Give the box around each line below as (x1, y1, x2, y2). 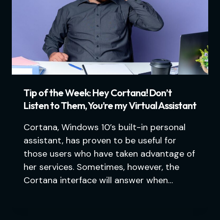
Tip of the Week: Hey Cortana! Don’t (24, 86, 172, 99)
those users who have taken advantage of (24, 148, 195, 160)
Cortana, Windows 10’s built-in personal (24, 121, 186, 134)
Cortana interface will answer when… (24, 174, 173, 187)
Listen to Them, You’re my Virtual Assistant (24, 99, 196, 112)
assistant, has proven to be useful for (24, 135, 176, 147)
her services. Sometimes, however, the (24, 161, 179, 173)
